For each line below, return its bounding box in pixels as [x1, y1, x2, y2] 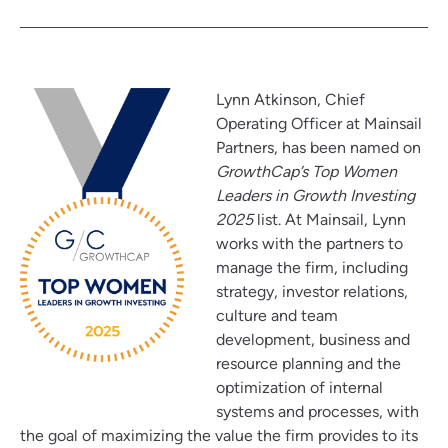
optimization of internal [216, 378, 383, 397]
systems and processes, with [216, 402, 419, 421]
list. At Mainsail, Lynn [253, 210, 406, 229]
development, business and [216, 330, 410, 349]
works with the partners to [216, 234, 403, 253]
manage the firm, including [216, 258, 408, 277]
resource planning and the [216, 354, 401, 373]
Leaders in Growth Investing [216, 186, 415, 205]
